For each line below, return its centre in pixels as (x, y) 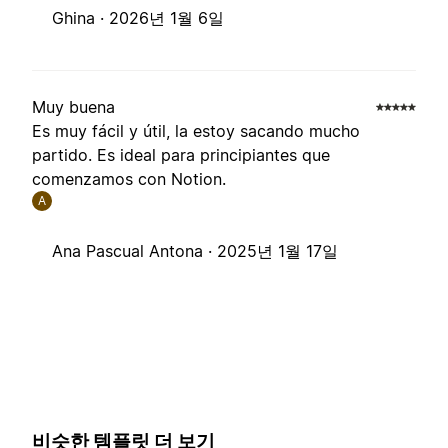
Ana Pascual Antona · (134, 251)
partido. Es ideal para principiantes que (181, 155)
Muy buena (73, 107)
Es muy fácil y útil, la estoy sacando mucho (196, 131)
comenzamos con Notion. (129, 179)
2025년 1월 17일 (277, 251)
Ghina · (80, 18)
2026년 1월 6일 (166, 18)
